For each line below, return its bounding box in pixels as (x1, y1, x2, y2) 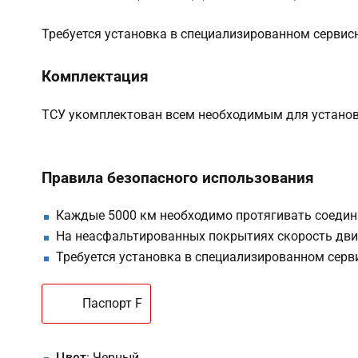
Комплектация (42, 68, 149, 86)
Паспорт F (82, 296, 142, 312)
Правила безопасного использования (42, 169, 314, 187)
